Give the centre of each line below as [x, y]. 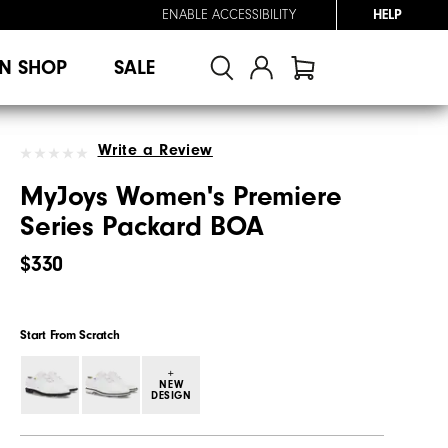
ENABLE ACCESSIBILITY [229, 15]
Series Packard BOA [142, 226]
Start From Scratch [70, 334]
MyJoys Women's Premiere [181, 196]
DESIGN [171, 395]
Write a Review [155, 149]
